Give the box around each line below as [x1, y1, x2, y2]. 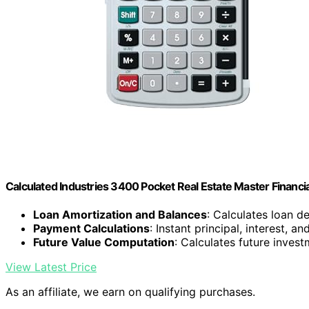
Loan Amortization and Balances [33, 208, 207, 222]
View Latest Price [6, 260, 97, 275]
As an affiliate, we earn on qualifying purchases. [6, 285, 255, 299]
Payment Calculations [33, 221, 150, 236]
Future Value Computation [33, 235, 175, 250]
